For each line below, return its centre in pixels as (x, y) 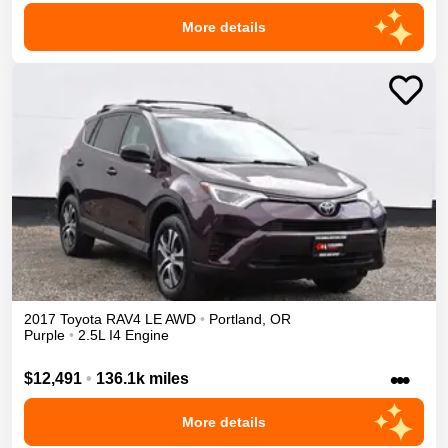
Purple (44, 335)
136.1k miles (142, 378)
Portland (235, 319)
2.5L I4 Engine (123, 335)
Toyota (81, 319)
